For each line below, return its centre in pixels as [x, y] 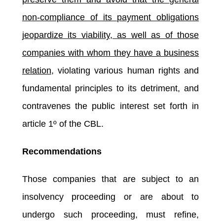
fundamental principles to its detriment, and [110, 88]
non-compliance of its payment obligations [110, 17]
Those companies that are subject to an [110, 179]
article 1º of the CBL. [63, 124]
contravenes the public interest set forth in [110, 106]
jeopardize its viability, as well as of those [110, 35]
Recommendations [62, 151]
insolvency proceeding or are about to [110, 197]
